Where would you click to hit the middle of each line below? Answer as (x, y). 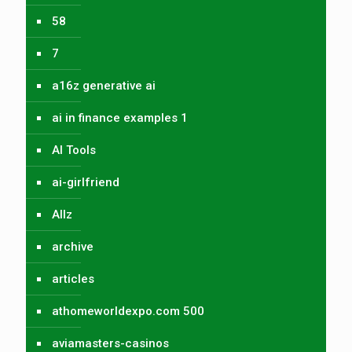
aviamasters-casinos (110, 343)
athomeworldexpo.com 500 (128, 311)
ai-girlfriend (86, 182)
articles (73, 279)
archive (73, 246)
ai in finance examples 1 (120, 117)
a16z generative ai (104, 85)
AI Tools (74, 150)
